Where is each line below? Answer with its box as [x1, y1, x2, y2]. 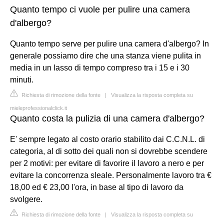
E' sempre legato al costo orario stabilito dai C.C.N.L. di [10, 135, 205, 143]
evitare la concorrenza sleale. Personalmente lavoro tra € [10, 171, 211, 179]
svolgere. [10, 195, 42, 203]
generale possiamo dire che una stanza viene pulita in [10, 51, 201, 60]
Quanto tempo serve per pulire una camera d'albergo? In [10, 39, 209, 48]
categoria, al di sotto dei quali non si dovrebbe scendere [10, 147, 207, 155]
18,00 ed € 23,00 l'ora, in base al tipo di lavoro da [10, 183, 183, 191]
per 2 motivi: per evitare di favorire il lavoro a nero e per [10, 159, 204, 167]
